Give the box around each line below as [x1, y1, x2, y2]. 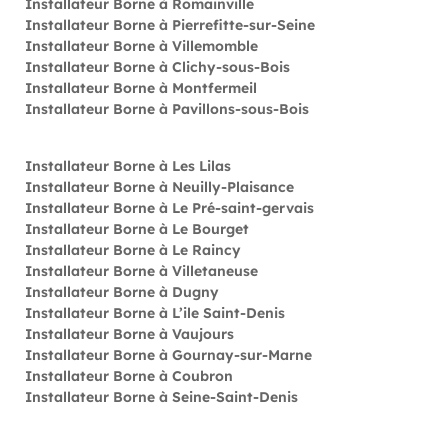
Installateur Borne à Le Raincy [25, 241, 241, 259]
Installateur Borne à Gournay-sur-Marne [25, 346, 312, 364]
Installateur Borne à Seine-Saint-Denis [25, 388, 298, 406]
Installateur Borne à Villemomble [25, 37, 258, 55]
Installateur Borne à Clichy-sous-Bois [25, 58, 290, 76]
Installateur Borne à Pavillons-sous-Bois [25, 100, 309, 118]
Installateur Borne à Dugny [25, 283, 219, 301]
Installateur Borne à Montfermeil [25, 79, 257, 97]
